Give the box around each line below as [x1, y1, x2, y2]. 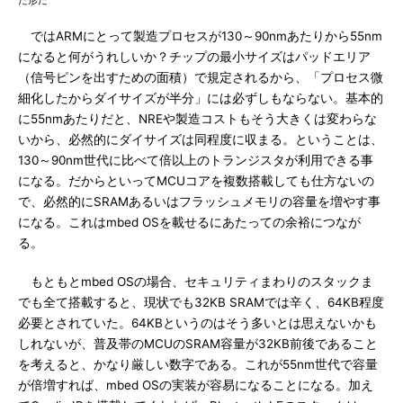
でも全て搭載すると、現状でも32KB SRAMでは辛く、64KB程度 [18, 295, 384, 309]
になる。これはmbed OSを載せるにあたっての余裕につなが [18, 215, 361, 229]
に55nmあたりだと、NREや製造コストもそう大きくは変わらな [18, 112, 377, 126]
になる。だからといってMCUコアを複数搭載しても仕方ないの [18, 174, 374, 188]
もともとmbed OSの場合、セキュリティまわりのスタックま [18, 274, 373, 289]
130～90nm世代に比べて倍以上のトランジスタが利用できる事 [18, 153, 373, 167]
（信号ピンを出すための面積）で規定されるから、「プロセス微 [18, 70, 383, 85]
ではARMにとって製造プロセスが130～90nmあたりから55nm [18, 29, 382, 43]
